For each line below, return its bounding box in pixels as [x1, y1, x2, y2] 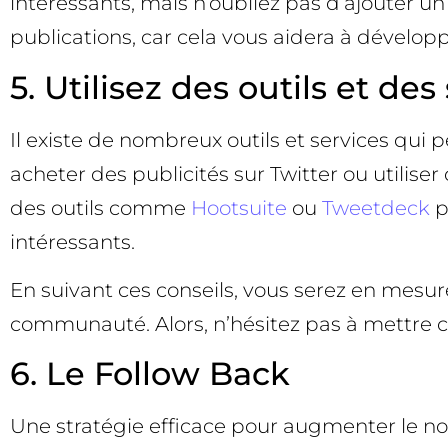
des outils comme [10, 195, 191, 220]
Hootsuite [191, 195, 287, 220]
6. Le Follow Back [10, 354, 290, 394]
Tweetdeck [322, 195, 430, 220]
